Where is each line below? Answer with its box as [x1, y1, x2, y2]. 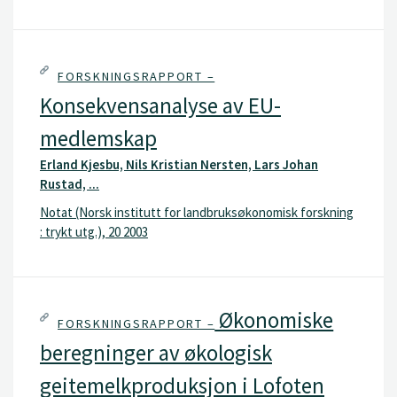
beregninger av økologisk [40, 339, 272, 367]
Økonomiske [214, 306, 334, 334]
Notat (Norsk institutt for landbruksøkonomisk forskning [40, 203, 354, 221]
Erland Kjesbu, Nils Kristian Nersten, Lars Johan [40, 156, 318, 173]
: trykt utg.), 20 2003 [40, 222, 148, 240]
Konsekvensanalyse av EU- [40, 91, 281, 120]
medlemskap [40, 124, 157, 152]
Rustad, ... [40, 175, 99, 192]
